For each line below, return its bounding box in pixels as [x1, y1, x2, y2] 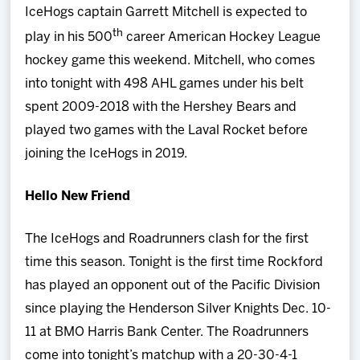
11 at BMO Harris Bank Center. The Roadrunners [25, 326, 309, 339]
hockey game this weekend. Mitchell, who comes [25, 55, 316, 67]
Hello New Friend [25, 190, 131, 203]
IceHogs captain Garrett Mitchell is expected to [25, 6, 308, 18]
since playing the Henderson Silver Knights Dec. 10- [25, 303, 332, 316]
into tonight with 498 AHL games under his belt [25, 78, 305, 91]
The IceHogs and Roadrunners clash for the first [25, 233, 309, 246]
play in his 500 [25, 31, 113, 44]
